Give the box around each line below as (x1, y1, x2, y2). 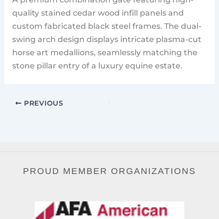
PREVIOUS (22, 99, 64, 108)
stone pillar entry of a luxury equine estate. (12, 60, 183, 70)
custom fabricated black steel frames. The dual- (12, 21, 202, 31)
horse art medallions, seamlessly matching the (12, 47, 198, 57)
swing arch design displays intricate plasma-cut (12, 34, 202, 44)
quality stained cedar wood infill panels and (12, 7, 184, 18)
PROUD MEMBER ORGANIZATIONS (23, 166, 196, 176)
